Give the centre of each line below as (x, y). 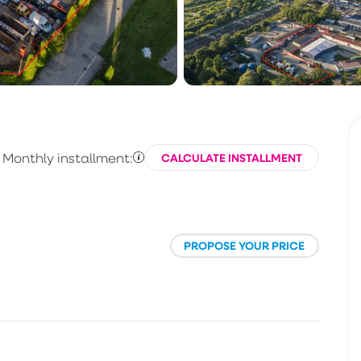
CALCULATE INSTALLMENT (231, 158)
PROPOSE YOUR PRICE (245, 246)
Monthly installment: (67, 158)
